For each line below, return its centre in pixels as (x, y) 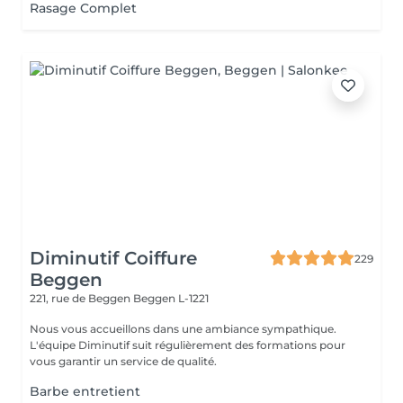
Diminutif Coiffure (113, 258)
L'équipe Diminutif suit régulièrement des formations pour (188, 345)
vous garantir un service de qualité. (123, 361)
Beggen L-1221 (171, 298)
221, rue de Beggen (81, 298)
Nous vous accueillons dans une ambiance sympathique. (183, 329)
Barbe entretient (85, 391)
